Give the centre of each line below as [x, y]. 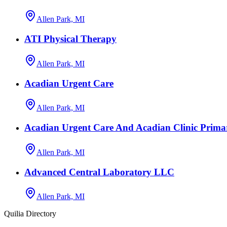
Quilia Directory [30, 214]
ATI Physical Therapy [70, 39]
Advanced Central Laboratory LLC [99, 172]
